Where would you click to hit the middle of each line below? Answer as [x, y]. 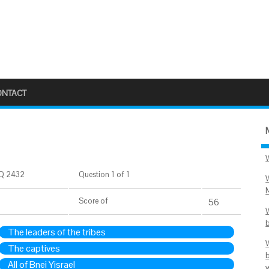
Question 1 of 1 [102, 174]
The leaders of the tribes [57, 232]
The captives [34, 248]
